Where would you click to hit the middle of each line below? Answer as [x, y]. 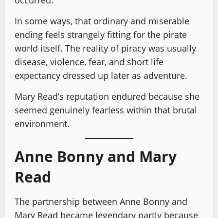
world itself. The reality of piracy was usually [105, 48]
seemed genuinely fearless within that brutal [106, 110]
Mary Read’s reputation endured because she [107, 96]
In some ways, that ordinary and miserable [102, 21]
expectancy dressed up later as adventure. [101, 75]
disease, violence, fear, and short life [89, 62]
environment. [42, 123]
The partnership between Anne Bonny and [101, 201]
